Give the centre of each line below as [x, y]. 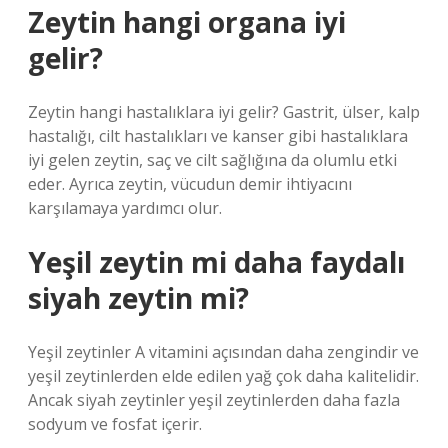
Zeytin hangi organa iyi [187, 22]
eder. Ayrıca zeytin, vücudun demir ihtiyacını [190, 184]
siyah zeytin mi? [138, 298]
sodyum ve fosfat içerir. [115, 424]
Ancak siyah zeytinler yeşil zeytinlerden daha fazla [214, 400]
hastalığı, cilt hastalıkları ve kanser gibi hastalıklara [218, 136]
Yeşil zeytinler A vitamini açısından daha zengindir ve [223, 352]
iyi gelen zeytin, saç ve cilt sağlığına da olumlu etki [212, 160]
